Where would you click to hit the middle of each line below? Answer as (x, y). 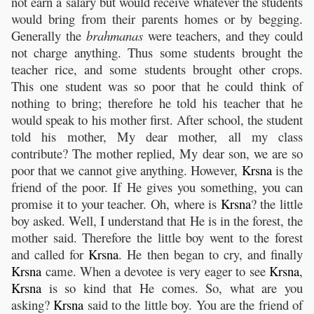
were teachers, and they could (223, 35)
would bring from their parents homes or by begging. (157, 18)
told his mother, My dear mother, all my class (157, 136)
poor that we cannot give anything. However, (127, 170)
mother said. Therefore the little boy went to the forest (157, 237)
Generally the (49, 35)
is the (287, 170)
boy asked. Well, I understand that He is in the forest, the (157, 220)
